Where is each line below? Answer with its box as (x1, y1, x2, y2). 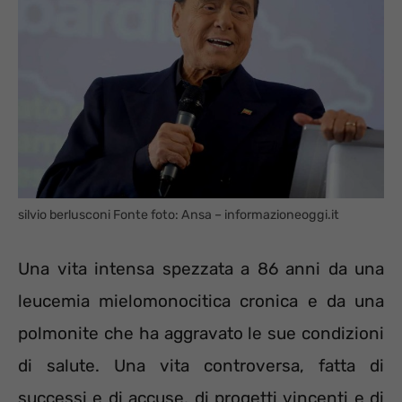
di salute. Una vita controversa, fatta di (18, 354, 384, 376)
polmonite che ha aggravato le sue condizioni (18, 322, 384, 344)
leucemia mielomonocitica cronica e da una (18, 290, 384, 311)
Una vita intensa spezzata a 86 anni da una (18, 258, 384, 279)
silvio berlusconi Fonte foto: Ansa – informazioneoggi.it (18, 207, 339, 223)
